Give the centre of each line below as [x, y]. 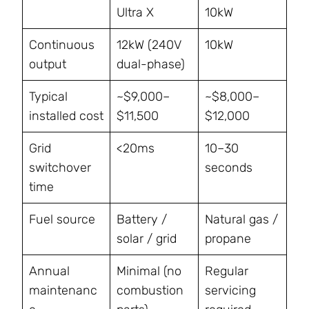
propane [228, 239]
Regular [227, 271]
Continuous [62, 45]
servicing [230, 291]
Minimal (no [149, 271]
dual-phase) [151, 64]
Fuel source [62, 220]
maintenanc [63, 291]
